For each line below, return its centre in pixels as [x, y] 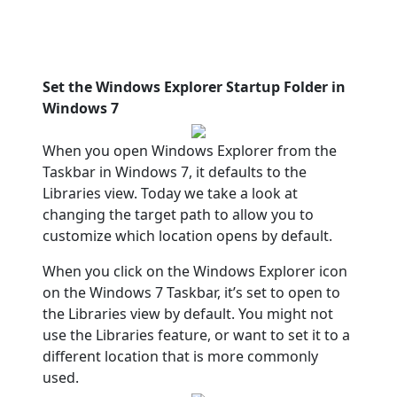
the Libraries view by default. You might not [188, 314]
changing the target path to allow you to [178, 214]
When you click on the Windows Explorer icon [195, 271]
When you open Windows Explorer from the [190, 151]
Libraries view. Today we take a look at [170, 193]
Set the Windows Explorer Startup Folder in [194, 87]
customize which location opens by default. [187, 236]
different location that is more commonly [180, 356]
